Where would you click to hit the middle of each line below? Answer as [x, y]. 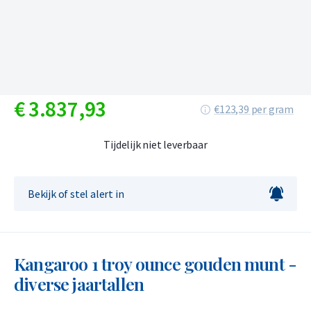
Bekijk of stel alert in [76, 193]
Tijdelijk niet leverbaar [155, 144]
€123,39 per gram [254, 109]
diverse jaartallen [79, 284]
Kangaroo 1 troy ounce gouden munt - [155, 263]
